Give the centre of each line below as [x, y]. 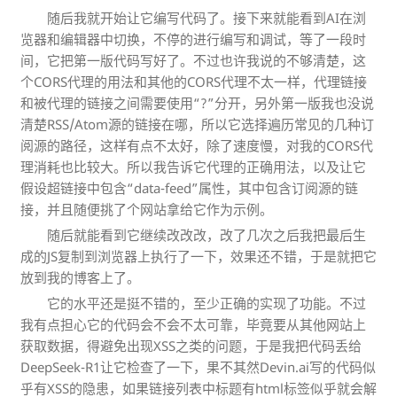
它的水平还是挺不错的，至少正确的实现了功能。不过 [206, 303]
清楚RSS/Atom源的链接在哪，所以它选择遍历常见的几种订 [197, 124]
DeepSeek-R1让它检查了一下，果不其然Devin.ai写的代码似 [198, 366]
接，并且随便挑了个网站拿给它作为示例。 [147, 209]
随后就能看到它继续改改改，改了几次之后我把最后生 [206, 234]
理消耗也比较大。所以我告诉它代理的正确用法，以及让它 [193, 166]
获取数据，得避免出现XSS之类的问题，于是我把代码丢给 [191, 345]
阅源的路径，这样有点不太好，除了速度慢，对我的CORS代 [197, 145]
